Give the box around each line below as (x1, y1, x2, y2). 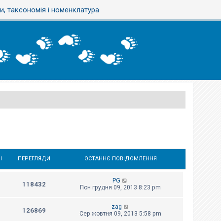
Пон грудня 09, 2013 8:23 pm (80, 184, 161, 191)
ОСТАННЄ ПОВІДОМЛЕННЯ (84, 155, 157, 162)
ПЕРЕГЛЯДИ (18, 155, 50, 162)
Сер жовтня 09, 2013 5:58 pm (79, 210, 161, 218)
